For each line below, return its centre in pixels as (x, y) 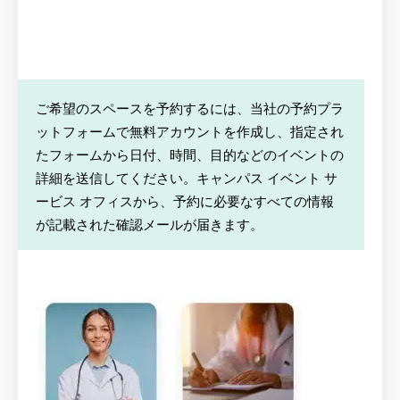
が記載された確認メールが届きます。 (150, 224)
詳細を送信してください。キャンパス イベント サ (187, 178)
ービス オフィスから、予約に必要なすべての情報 (185, 201)
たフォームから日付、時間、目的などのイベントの (190, 154)
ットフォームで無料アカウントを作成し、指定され (190, 131)
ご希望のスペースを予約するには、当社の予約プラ (190, 108)
